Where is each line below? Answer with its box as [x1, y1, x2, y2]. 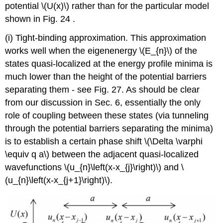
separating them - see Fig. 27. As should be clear [5, 85, 200, 95]
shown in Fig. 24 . [5, 13, 76, 24]
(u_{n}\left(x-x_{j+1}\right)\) [5, 175, 111, 186]
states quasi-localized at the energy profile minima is [5, 59, 213, 69]
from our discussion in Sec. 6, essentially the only [5, 98, 201, 108]
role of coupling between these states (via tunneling [5, 111, 209, 121]
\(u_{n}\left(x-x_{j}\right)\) [64, 162, 162, 173]
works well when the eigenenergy [5, 46, 140, 56]
